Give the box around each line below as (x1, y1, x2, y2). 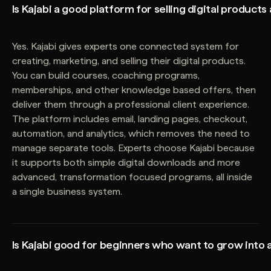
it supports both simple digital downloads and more (11, 156, 240, 168)
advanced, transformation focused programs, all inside (11, 171, 252, 183)
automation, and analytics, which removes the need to (11, 127, 250, 139)
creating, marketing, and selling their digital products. (11, 54, 246, 67)
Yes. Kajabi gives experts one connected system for (11, 40, 239, 52)
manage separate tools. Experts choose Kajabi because (11, 142, 255, 154)
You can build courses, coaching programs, (11, 69, 200, 81)
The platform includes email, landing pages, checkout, (11, 113, 247, 125)
